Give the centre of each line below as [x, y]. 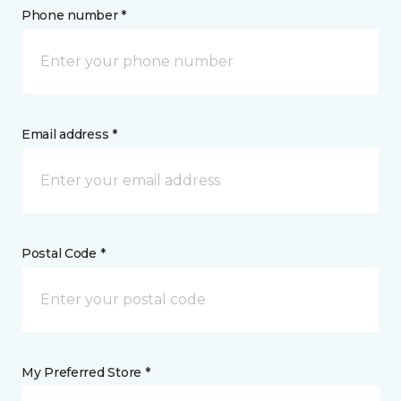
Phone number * [74, 15]
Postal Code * [64, 253]
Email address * [69, 134]
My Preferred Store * [86, 372]
